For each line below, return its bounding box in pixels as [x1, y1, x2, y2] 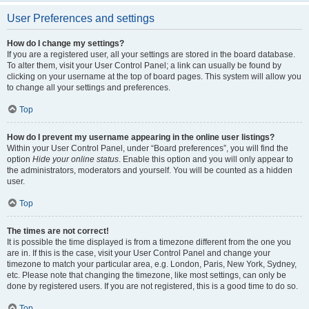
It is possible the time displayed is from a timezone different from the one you [7, 237, 291, 247]
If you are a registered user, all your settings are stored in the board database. [7, 50, 295, 59]
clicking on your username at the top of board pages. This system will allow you [7, 72, 301, 81]
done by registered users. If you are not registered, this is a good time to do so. [7, 281, 298, 291]
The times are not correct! [7, 226, 109, 236]
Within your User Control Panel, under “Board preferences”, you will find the [7, 143, 288, 153]
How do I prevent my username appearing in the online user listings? [7, 132, 275, 142]
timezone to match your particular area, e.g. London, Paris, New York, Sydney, [7, 259, 297, 269]
